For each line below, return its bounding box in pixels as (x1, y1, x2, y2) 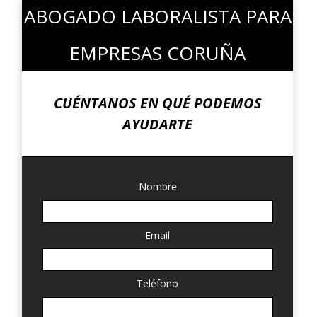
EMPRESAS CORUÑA (69, 40, 246, 67)
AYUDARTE (122, 115, 193, 134)
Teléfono (137, 277, 179, 291)
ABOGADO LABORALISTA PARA (23, 4, 292, 30)
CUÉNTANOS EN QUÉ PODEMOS (53, 93, 262, 113)
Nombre (138, 180, 177, 194)
